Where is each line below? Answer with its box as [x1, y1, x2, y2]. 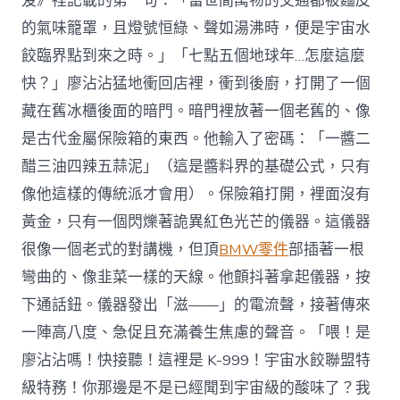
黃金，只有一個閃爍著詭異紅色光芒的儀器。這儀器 [21, 211, 371, 232]
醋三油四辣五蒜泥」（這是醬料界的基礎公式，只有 [21, 155, 371, 177]
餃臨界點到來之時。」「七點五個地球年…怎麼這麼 [21, 45, 366, 66]
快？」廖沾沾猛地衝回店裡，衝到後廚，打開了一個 [21, 72, 371, 94]
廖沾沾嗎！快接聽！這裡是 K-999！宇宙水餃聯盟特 [21, 349, 371, 371]
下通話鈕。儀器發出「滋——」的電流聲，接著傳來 [21, 294, 371, 315]
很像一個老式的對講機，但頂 [21, 238, 220, 260]
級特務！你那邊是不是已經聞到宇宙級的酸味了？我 [21, 377, 371, 398]
